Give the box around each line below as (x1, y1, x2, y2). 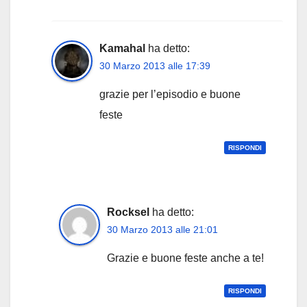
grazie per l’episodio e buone (99, 88, 241, 100)
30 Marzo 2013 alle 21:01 (106, 223, 218, 235)
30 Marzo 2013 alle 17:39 (99, 60, 210, 71)
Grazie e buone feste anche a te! (106, 251, 264, 264)
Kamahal (99, 42, 145, 54)
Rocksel (106, 206, 149, 218)
